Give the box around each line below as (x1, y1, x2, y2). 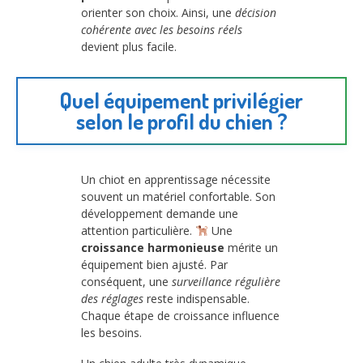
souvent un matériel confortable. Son (81, 188, 275, 204)
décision (235, 5, 276, 21)
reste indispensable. (143, 290, 250, 306)
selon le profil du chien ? (75, 107, 288, 135)
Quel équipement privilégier (60, 86, 303, 113)
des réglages (81, 290, 143, 306)
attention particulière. (81, 222, 195, 238)
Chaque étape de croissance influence (81, 307, 280, 323)
